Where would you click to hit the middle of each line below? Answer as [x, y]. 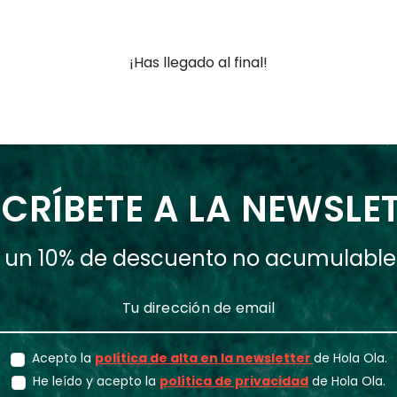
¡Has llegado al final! [198, 62]
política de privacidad [234, 381]
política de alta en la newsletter [204, 358]
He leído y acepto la [96, 381]
